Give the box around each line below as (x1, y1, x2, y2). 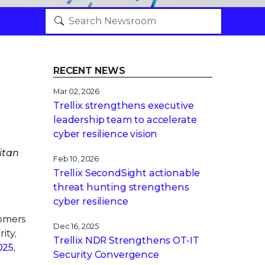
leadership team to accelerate (53, 114, 197, 125)
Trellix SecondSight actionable (53, 167, 201, 179)
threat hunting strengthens (53, 182, 189, 193)
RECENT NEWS (53, 65, 125, 76)
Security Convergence (53, 249, 159, 260)
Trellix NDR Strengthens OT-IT (53, 235, 199, 246)
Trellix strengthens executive (53, 100, 194, 111)
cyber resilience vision (53, 128, 158, 140)
